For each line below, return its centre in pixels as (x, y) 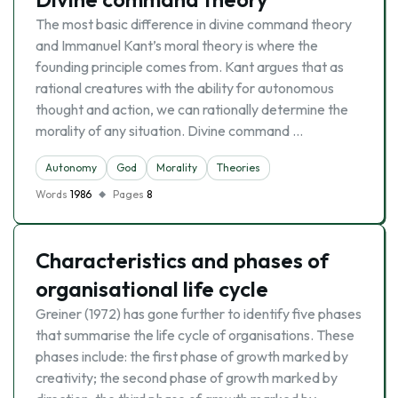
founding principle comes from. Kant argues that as (190, 67)
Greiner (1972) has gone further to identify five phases (199, 314)
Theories (239, 167)
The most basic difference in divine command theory (194, 24)
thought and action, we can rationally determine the (192, 109)
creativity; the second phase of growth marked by (187, 378)
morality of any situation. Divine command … (169, 131)
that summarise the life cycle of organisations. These (195, 335)
